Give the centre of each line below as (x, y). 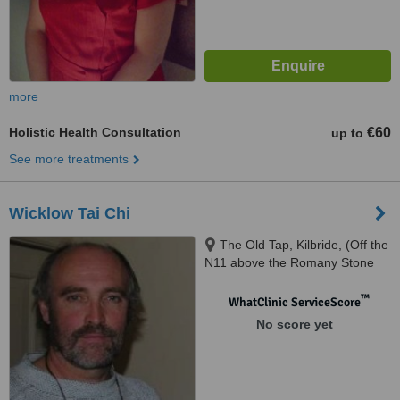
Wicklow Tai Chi (70, 213)
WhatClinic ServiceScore (294, 302)
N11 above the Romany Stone (289, 262)
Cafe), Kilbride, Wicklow (271, 280)
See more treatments (69, 159)
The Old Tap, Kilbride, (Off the (304, 245)
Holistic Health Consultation (95, 132)
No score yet (294, 324)
